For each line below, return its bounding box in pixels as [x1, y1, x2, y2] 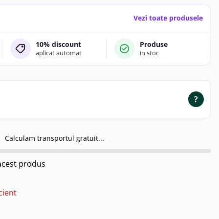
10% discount [35, 40, 81, 49]
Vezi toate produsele [133, 13, 203, 22]
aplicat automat [35, 48, 82, 58]
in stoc [139, 48, 159, 58]
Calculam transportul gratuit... [5, 133, 104, 143]
